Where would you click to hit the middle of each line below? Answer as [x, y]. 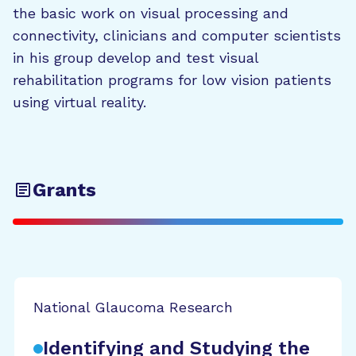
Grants [64, 190]
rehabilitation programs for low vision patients [172, 80]
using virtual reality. [79, 102]
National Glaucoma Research [133, 307]
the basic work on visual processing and [151, 13]
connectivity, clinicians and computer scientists [177, 35]
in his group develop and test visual [135, 58]
